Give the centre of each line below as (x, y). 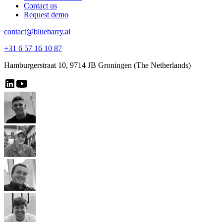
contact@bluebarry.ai (37, 31)
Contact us (40, 5)
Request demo (46, 14)
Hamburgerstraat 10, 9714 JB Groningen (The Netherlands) (97, 65)
